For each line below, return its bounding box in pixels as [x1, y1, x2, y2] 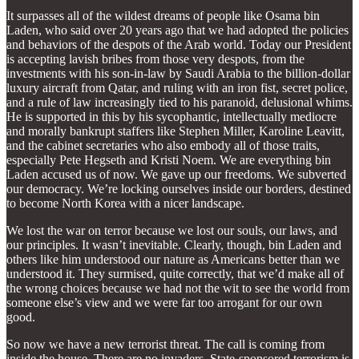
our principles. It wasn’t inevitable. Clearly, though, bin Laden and [6, 237, 341, 252]
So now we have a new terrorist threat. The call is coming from [6, 337, 325, 351]
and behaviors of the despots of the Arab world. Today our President [6, 37, 351, 51]
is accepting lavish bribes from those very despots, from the [6, 51, 305, 66]
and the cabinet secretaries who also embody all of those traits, [6, 138, 320, 152]
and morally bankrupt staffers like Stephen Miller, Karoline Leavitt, [6, 123, 345, 138]
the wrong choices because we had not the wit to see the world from [6, 280, 349, 295]
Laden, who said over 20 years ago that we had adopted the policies [6, 22, 349, 37]
